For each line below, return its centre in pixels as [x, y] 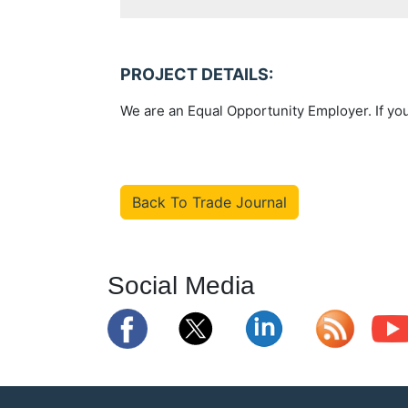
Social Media [181, 286]
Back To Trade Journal [209, 202]
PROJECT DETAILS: [197, 74]
